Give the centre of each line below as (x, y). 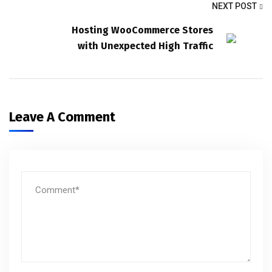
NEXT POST (234, 6)
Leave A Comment (64, 117)
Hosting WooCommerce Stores (142, 30)
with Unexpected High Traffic (145, 46)
